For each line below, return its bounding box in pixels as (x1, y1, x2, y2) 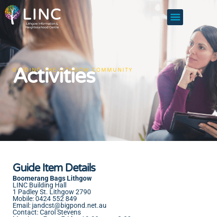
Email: (13, 201, 32, 209)
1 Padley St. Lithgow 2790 (13, 188, 91, 196)
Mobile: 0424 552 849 (13, 195, 77, 202)
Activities (13, 64, 95, 89)
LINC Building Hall (13, 181, 66, 189)
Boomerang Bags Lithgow (13, 174, 92, 182)
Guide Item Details (13, 162, 95, 174)
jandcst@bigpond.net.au (32, 201, 107, 209)
